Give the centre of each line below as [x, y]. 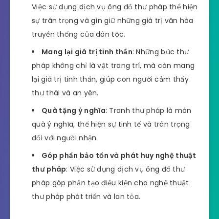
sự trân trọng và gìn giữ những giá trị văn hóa [113, 21]
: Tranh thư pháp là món [148, 111]
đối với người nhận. [65, 138]
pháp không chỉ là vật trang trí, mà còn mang [113, 66]
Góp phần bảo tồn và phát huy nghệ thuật [119, 156]
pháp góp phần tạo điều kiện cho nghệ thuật [110, 183]
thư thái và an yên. [65, 93]
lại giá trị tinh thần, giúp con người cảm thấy [110, 79]
